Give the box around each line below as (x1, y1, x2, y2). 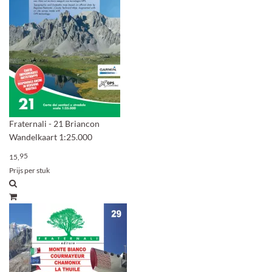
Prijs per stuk (9, 166, 50, 175)
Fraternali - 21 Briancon (9, 118, 100, 129)
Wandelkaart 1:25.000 (9, 132, 92, 142)
